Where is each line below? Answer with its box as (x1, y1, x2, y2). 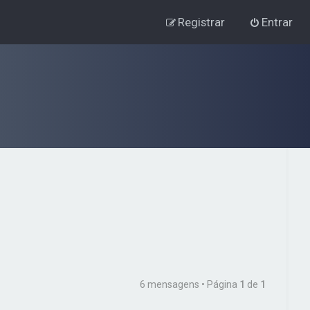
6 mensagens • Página (140, 279, 240, 290)
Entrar (262, 15, 293, 29)
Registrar (178, 15, 225, 29)
